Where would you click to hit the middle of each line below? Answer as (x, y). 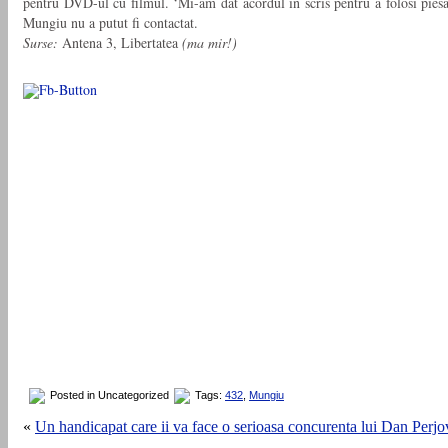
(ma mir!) (209, 43)
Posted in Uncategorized (109, 395)
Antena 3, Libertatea (120, 43)
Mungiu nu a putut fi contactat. (110, 23)
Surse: (40, 43)
